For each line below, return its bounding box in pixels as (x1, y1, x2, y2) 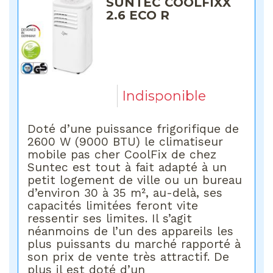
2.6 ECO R (106, 7, 170, 23)
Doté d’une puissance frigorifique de (27, 122, 239, 136)
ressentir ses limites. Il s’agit (27, 211, 193, 226)
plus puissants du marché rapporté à (27, 237, 241, 252)
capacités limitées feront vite (27, 199, 199, 213)
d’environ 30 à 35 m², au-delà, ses (27, 186, 223, 200)
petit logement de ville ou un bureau (27, 173, 243, 188)
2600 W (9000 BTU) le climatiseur (27, 135, 224, 149)
